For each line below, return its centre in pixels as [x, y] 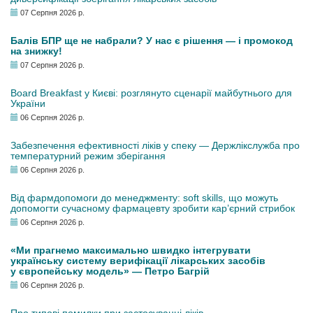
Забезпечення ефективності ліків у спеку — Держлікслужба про [155, 145]
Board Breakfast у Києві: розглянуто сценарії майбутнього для [151, 93]
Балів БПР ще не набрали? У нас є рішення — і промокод [152, 41]
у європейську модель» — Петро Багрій [110, 271]
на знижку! [36, 51]
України [28, 103]
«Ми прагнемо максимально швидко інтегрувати [131, 250]
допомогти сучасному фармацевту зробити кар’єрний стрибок [153, 208]
